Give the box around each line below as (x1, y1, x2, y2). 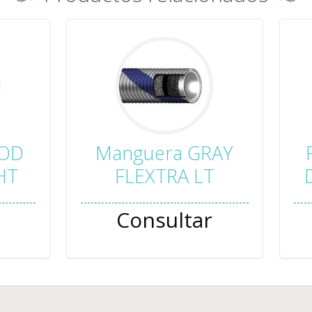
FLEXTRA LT (114, 163, 214, 189)
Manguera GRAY (95, 140, 234, 166)
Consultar (116, 205, 213, 234)
